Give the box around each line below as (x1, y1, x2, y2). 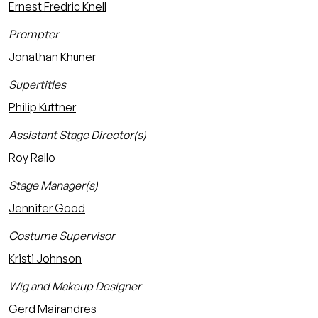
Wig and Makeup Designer (9, 279, 141, 293)
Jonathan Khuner (9, 50, 96, 64)
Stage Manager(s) (9, 178, 98, 192)
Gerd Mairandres (9, 302, 97, 316)
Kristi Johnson (9, 251, 82, 265)
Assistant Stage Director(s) (9, 128, 146, 142)
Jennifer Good (9, 201, 85, 215)
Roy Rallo (9, 150, 55, 165)
